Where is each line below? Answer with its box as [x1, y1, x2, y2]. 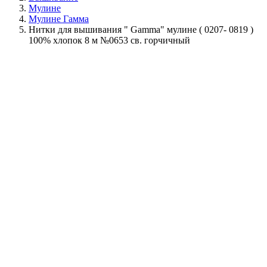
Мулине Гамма [29, 13, 89, 24]
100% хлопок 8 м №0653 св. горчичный [29, 35, 190, 45]
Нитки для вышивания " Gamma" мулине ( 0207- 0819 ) [29, 24, 253, 35]
